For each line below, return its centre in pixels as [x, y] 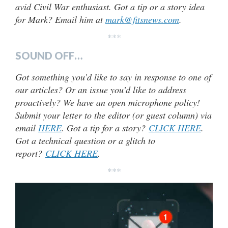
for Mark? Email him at [60, 19]
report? [30, 153]
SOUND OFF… [49, 55]
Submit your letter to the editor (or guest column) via [113, 115]
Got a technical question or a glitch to [85, 140]
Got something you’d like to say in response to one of [113, 77]
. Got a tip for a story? [105, 127]
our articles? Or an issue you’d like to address [101, 89]
